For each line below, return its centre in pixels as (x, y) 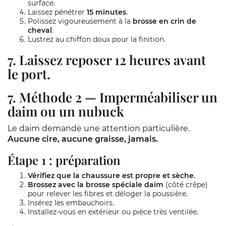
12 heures (143, 60)
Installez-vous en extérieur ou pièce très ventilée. (113, 212)
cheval (40, 30)
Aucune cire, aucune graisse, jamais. (83, 139)
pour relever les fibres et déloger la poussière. (108, 194)
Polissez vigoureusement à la (80, 21)
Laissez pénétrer (57, 12)
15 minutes (106, 12)
